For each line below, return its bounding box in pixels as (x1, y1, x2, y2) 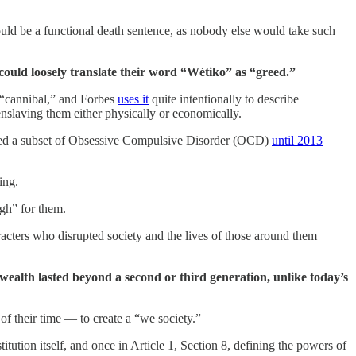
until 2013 (272, 133, 323, 147)
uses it (118, 91, 149, 106)
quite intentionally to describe (149, 91, 299, 106)
